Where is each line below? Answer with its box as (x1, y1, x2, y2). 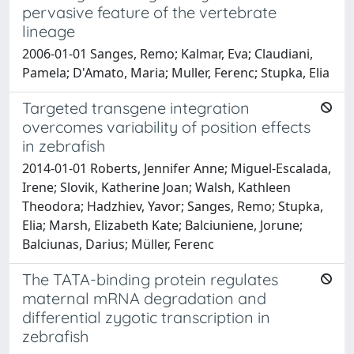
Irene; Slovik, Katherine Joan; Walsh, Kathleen (22, 178, 291, 196)
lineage (22, 21, 75, 41)
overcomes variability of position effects (22, 116, 311, 137)
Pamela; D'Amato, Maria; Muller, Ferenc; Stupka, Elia (22, 63, 330, 81)
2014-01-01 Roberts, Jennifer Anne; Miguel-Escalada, (22, 159, 331, 177)
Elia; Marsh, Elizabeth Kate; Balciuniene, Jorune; (22, 216, 303, 234)
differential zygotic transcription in (22, 307, 270, 327)
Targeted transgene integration (22, 97, 250, 118)
